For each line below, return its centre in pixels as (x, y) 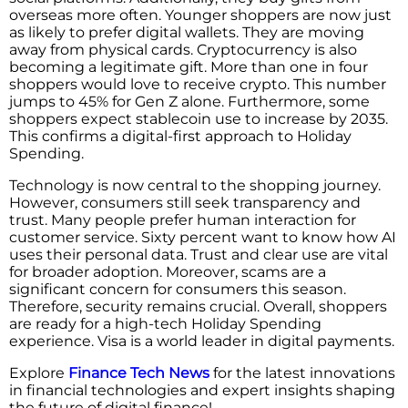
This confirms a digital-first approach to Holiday (180, 137)
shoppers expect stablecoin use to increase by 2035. (199, 119)
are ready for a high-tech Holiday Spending (165, 324)
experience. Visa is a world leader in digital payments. (202, 342)
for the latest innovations (302, 373)
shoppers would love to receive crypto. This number (198, 85)
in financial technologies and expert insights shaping (202, 391)
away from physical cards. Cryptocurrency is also (183, 50)
